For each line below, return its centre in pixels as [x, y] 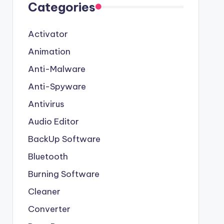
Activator [48, 34]
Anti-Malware [56, 69]
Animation [49, 51]
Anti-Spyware [57, 86]
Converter [49, 209]
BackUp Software [64, 139]
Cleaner [44, 191]
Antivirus [46, 104]
